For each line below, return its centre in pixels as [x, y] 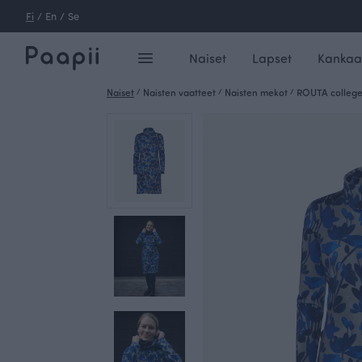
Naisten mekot [256, 92]
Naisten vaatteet [179, 92]
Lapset [271, 58]
